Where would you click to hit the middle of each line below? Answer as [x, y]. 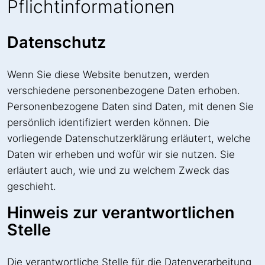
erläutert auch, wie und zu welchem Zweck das [118, 170]
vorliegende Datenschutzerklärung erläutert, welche [129, 138]
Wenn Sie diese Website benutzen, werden [108, 74]
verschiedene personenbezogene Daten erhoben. [124, 90]
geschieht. [32, 186]
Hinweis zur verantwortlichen [121, 212]
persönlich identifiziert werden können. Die [108, 122]
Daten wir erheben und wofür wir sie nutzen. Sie [121, 154]
